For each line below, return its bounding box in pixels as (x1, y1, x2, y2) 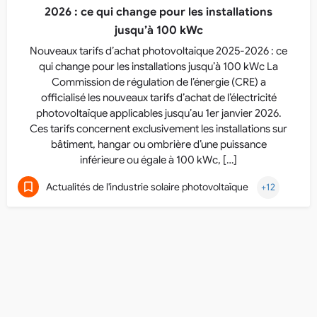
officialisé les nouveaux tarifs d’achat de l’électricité (40, 91, 277, 104)
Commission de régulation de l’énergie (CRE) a (51, 76, 266, 88)
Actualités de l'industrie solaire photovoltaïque (46, 180, 248, 193)
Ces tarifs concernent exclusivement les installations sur (30, 122, 287, 135)
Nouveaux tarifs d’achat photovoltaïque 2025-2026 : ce (30, 45, 287, 57)
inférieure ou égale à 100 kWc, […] (80, 154, 237, 166)
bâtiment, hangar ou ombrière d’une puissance (50, 138, 267, 151)
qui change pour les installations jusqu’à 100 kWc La (39, 60, 278, 73)
